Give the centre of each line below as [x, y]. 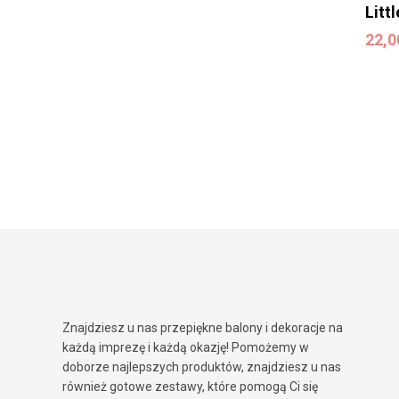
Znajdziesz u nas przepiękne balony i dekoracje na [203, 328]
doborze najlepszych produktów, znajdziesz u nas [202, 367]
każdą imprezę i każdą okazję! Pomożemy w [186, 347]
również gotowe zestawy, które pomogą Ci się [190, 387]
